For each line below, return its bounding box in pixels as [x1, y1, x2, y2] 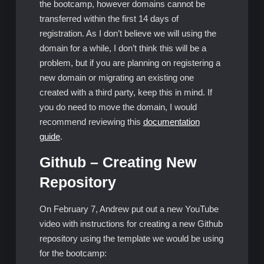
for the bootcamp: [39, 247, 107, 258]
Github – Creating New [39, 154, 196, 170]
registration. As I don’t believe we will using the [39, 28, 216, 38]
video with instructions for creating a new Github [39, 218, 223, 229]
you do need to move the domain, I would [39, 101, 197, 112]
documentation [143, 116, 200, 127]
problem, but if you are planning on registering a [39, 57, 220, 68]
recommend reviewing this [39, 116, 143, 127]
